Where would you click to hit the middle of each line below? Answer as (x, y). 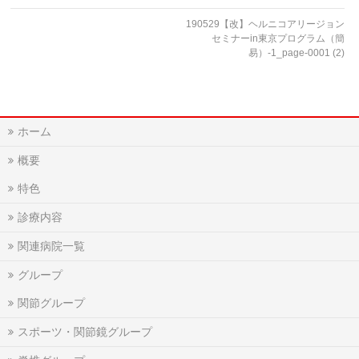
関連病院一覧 (51, 246)
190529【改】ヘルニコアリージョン (266, 24)
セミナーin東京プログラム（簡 (278, 39)
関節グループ (51, 303)
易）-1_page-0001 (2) (297, 53)
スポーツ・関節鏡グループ (85, 332)
